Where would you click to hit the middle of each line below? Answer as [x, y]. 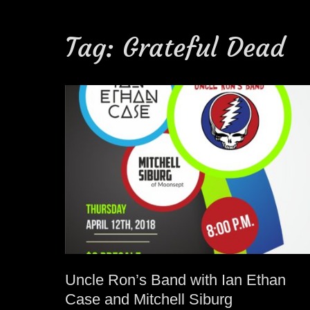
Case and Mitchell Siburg [149, 299]
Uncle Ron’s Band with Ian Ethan [176, 280]
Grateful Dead [204, 48]
